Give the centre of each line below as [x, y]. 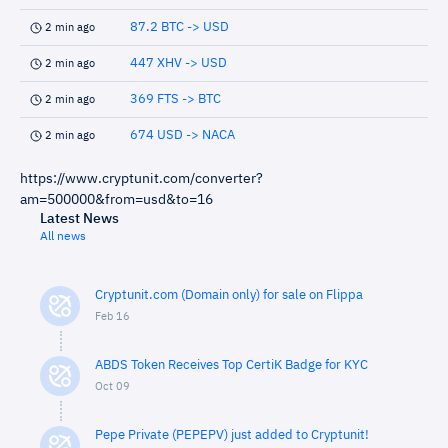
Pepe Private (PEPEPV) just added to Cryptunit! [232, 435]
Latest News [79, 219]
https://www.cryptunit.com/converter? [141, 179]
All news [63, 237]
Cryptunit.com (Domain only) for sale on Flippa [229, 295]
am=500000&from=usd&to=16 [116, 200]
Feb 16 [112, 316]
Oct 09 [112, 386]
